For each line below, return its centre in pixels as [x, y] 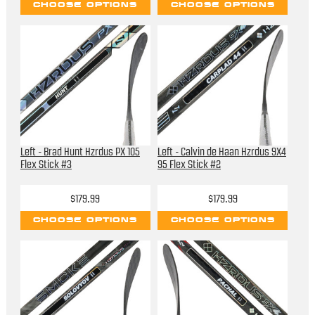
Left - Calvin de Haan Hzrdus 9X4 [222, 152]
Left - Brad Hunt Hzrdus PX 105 [80, 152]
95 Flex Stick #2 [189, 165]
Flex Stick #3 [46, 165]
